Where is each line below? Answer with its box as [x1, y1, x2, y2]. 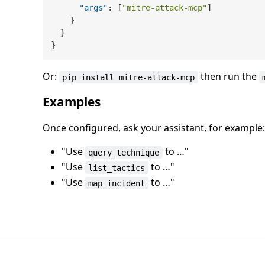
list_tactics [88, 163, 146, 173]
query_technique [88, 147, 160, 157]
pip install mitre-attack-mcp [62, 72, 195, 82]
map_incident [88, 178, 146, 188]
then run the [198, 70, 259, 83]
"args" [79, 2, 108, 12]
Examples [43, 93, 101, 111]
